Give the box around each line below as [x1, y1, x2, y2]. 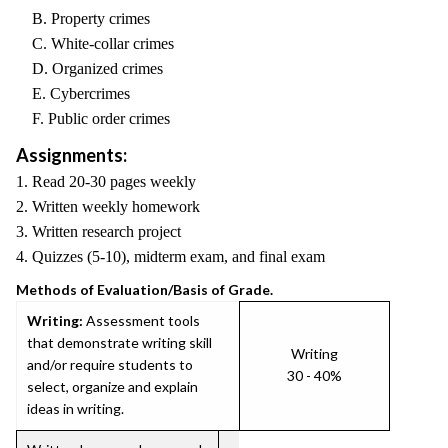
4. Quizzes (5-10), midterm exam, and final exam [16, 248, 325, 265]
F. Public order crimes [16, 110, 170, 127]
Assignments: [16, 144, 127, 166]
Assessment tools [83, 312, 200, 329]
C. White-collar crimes [16, 35, 174, 52]
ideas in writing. [27, 400, 124, 417]
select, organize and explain [27, 378, 198, 395]
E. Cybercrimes [16, 85, 130, 102]
